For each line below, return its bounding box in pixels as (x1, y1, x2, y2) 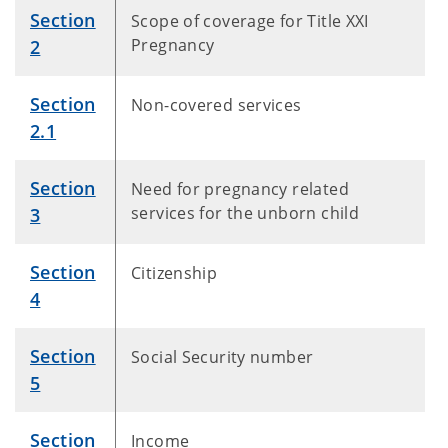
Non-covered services (131, 94, 302, 116)
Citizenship (131, 262, 218, 284)
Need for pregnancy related (131, 178, 349, 200)
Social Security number (131, 346, 314, 368)
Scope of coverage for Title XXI (131, 10, 369, 32)
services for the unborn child (131, 202, 360, 224)
